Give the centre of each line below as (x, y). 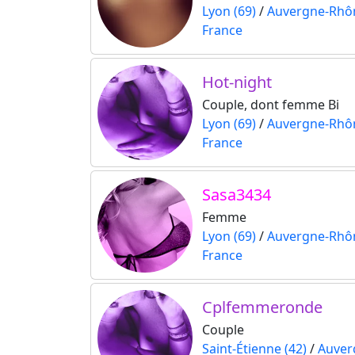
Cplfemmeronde (262, 307)
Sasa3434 (237, 195)
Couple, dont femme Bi (271, 105)
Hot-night (237, 82)
